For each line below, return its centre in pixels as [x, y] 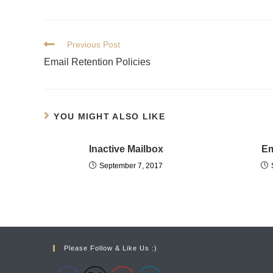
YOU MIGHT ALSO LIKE [110, 116]
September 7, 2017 [131, 166]
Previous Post [94, 44]
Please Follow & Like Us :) [111, 248]
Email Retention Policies [97, 62]
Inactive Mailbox [126, 149]
